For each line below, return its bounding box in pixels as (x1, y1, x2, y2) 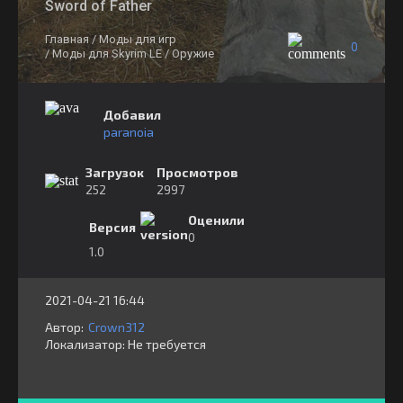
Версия (89, 219, 136, 235)
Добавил (103, 107, 161, 122)
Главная (45, 32, 89, 46)
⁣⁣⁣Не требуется (128, 336, 206, 352)
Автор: (45, 319, 84, 335)
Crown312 (88, 319, 145, 335)
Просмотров (157, 165, 238, 180)
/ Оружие (165, 47, 214, 60)
